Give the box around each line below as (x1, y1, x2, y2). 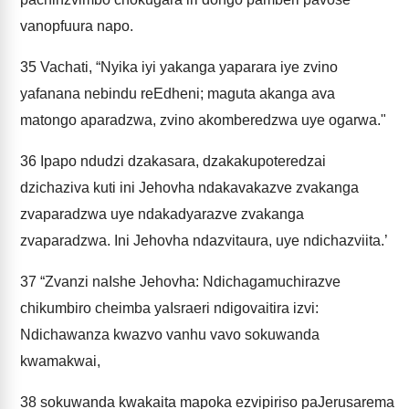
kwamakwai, (20, 353, 100, 369)
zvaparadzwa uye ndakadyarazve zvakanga (20, 206, 304, 222)
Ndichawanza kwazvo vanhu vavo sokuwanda (20, 327, 320, 342)
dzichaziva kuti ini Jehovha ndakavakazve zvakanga (20, 180, 359, 195)
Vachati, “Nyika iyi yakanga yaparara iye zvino (37, 59, 338, 75)
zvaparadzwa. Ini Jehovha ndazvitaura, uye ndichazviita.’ (20, 233, 388, 248)
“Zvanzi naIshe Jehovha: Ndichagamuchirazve (37, 274, 341, 289)
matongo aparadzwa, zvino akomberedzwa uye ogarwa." (20, 112, 386, 128)
